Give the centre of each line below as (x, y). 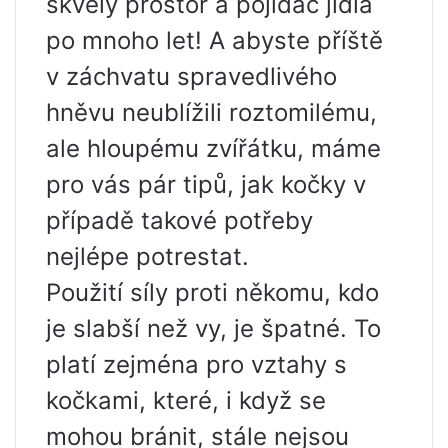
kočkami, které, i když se (186, 401)
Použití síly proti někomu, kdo (212, 293)
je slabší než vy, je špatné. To (213, 329)
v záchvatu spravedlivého (191, 77)
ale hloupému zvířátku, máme (213, 149)
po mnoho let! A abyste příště (214, 41)
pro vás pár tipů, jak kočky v (206, 185)
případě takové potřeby (179, 221)
